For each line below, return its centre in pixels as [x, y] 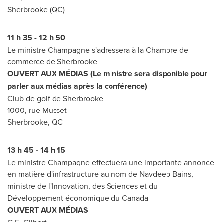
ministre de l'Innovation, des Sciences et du [83, 186]
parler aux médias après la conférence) [77, 86]
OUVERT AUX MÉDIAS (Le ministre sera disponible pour [107, 74]
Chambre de [167, 50]
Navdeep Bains [165, 174]
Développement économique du [65, 198]
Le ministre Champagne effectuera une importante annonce [111, 162]
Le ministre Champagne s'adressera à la [77, 50]
